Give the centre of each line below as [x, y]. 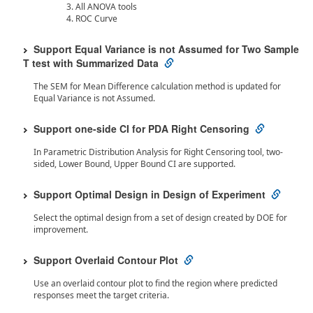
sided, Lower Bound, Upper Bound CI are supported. [134, 164]
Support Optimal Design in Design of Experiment [150, 194]
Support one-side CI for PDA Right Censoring [141, 129]
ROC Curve [96, 19]
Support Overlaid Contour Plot [106, 260]
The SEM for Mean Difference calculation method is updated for [157, 86]
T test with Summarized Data [91, 63]
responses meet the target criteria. [101, 295]
